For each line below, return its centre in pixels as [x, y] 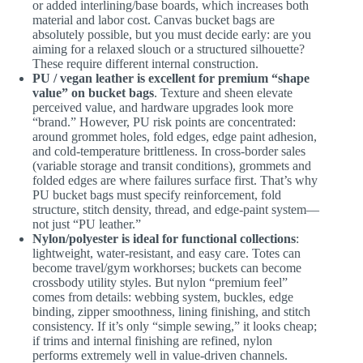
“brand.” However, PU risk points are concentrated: [164, 122]
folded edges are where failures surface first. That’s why [175, 180]
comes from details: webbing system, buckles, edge [163, 297]
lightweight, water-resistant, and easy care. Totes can [167, 253]
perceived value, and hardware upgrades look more [163, 107]
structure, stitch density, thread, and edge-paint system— [176, 209]
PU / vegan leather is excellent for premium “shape [171, 78]
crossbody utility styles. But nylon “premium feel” [160, 282]
